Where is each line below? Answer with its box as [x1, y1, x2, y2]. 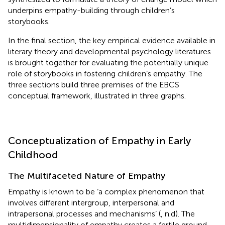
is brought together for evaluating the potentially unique [8, 57, 208, 67]
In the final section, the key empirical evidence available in [8, 35, 215, 45]
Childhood [8, 148, 58, 161]
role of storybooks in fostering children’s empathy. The [8, 68, 202, 78]
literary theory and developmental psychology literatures [8, 46, 211, 56]
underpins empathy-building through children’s [8, 5, 175, 15]
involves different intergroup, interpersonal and [8, 197, 174, 207]
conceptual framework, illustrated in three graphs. [8, 90, 186, 100]
